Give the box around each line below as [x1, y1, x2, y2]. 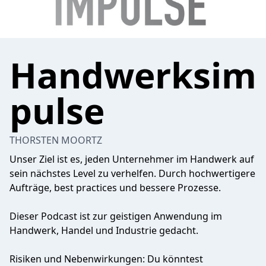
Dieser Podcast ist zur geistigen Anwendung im [9, 210, 222, 223]
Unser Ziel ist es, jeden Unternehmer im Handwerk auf [9, 153, 254, 166]
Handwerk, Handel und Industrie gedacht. [9, 224, 198, 237]
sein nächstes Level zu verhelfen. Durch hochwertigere [9, 167, 255, 180]
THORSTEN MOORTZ [9, 134, 102, 147]
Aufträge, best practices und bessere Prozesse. [9, 181, 221, 194]
